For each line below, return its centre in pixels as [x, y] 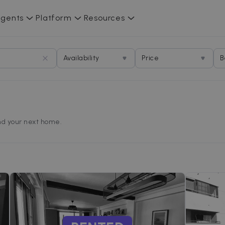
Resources [104, 18]
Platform [54, 18]
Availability [81, 58]
